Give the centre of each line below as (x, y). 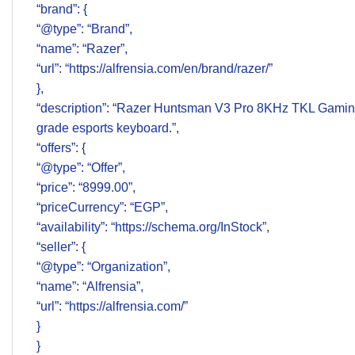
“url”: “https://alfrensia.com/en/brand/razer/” (155, 69)
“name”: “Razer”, (82, 49)
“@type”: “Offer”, (81, 168)
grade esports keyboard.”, (108, 128)
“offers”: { (61, 148)
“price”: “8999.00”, (86, 188)
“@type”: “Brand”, (84, 29)
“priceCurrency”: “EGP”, (102, 208)
